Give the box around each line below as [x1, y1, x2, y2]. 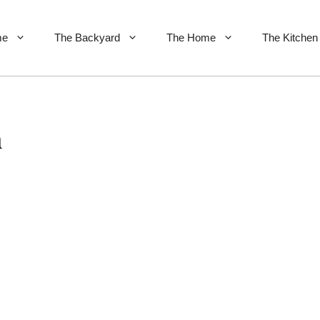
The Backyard [54, 31, 120, 44]
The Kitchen [262, 31, 318, 44]
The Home [166, 31, 216, 44]
